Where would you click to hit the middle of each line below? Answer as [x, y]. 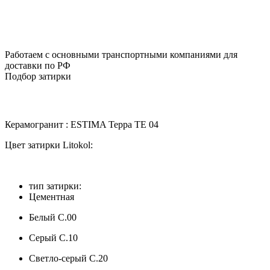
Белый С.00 [53, 217]
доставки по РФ [38, 65]
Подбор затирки [38, 76]
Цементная [52, 196]
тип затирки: [55, 186]
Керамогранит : [36, 124]
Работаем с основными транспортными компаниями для [121, 54]
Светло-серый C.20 [68, 258]
